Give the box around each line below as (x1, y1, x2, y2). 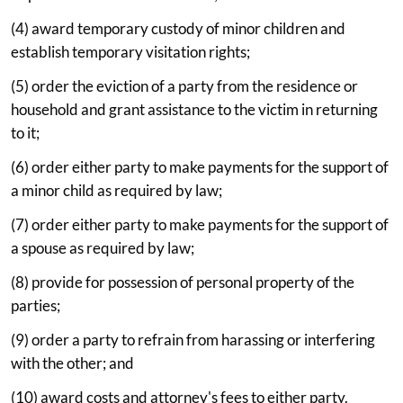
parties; (11, 295, 60, 315)
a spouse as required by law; (11, 237, 194, 257)
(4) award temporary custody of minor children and (11, 18, 345, 38)
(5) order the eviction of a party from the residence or (11, 76, 358, 95)
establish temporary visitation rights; (11, 41, 250, 61)
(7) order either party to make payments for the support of (11, 214, 389, 234)
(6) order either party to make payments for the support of (11, 157, 389, 176)
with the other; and (11, 353, 134, 372)
